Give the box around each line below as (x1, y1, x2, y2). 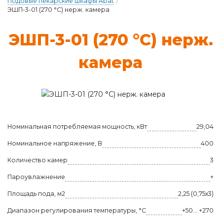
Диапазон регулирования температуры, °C (7, 207, 146, 214)
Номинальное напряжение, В (7, 140, 102, 147)
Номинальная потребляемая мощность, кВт (7, 123, 147, 130)
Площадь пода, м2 (7, 190, 65, 197)
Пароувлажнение (7, 173, 65, 181)
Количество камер (7, 156, 68, 164)
